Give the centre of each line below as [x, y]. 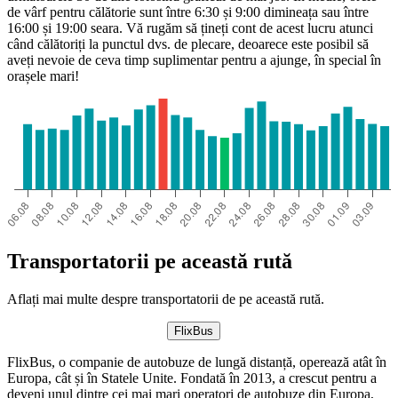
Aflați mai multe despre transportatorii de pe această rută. [166, 298]
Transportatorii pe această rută [150, 261]
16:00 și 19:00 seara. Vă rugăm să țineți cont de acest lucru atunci [190, 28]
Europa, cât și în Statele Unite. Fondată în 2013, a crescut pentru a [192, 378]
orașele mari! [43, 76]
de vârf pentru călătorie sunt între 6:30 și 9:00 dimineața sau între [188, 12]
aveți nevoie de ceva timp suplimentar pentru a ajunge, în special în [194, 60]
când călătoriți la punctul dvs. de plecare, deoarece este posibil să [188, 44]
